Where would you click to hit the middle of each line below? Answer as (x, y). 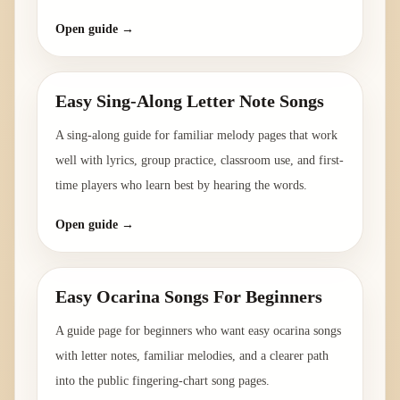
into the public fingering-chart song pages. (162, 381)
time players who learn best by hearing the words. (181, 186)
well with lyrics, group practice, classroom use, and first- (200, 161)
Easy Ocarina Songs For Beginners (189, 297)
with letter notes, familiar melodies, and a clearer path (192, 356)
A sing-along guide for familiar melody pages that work (196, 136)
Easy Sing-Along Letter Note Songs (190, 101)
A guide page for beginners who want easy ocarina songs (198, 331)
